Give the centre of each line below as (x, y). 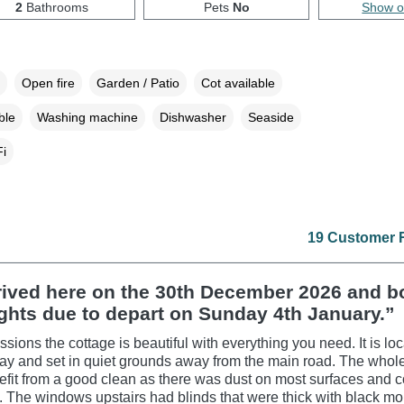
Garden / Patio (138, 83)
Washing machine (87, 117)
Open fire (48, 83)
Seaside (271, 117)
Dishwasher (193, 117)
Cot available (238, 83)
